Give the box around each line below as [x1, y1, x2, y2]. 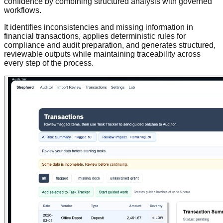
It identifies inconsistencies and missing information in [4, 22, 193, 31]
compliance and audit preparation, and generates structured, [4, 40, 216, 49]
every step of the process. [4, 58, 94, 67]
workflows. [4, 5, 41, 14]
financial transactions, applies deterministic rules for [4, 31, 186, 40]
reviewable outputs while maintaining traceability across [4, 49, 201, 58]
